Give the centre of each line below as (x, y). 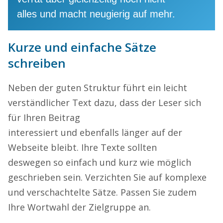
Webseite (29, 147)
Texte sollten (129, 147)
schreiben (37, 63)
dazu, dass (116, 102)
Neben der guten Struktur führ (75, 87)
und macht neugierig (83, 14)
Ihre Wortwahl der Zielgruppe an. (79, 207)
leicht (175, 87)
